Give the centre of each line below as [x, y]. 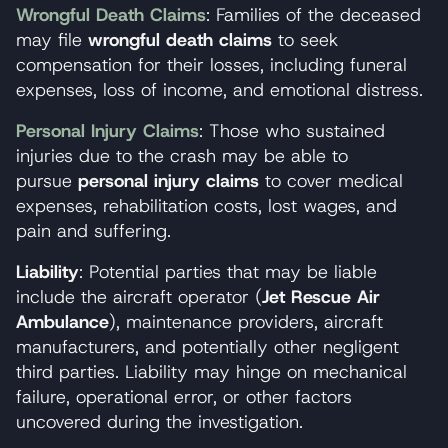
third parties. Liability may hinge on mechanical [211, 371]
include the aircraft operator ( [139, 296]
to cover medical [331, 180]
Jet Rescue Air [321, 296]
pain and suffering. [93, 230]
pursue [47, 180]
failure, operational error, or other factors [184, 396]
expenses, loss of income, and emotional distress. [219, 89]
